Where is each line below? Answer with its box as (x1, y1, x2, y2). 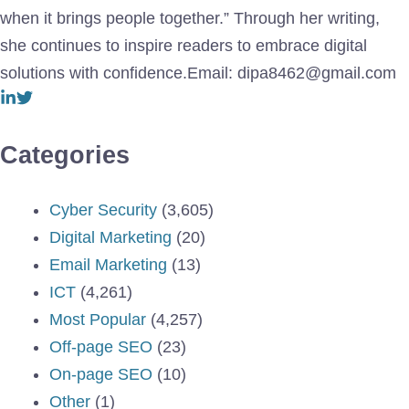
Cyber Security (49, 200, 157, 219)
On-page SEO (49, 364, 152, 383)
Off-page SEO (49, 337, 152, 356)
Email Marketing (49, 255, 167, 274)
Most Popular (49, 309, 146, 329)
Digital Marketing (49, 227, 172, 246)
